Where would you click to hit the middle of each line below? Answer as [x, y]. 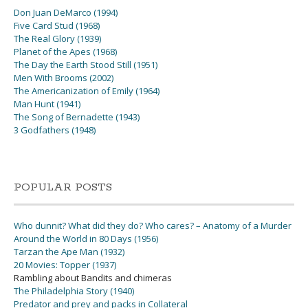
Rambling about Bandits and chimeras [93, 278]
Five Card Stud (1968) [57, 25]
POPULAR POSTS [63, 187]
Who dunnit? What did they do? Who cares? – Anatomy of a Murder [153, 225]
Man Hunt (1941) [47, 104]
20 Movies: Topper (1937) [65, 265]
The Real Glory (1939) [57, 38]
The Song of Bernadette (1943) [77, 117]
